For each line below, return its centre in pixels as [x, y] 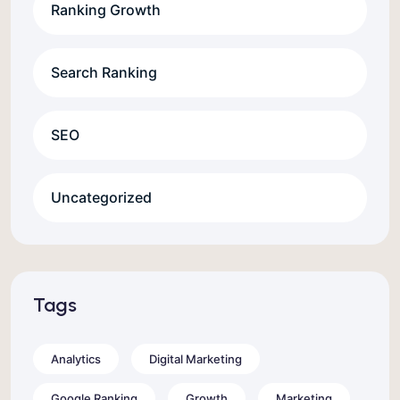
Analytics [76, 358]
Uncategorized [101, 197]
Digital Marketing [196, 358]
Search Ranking [104, 72]
